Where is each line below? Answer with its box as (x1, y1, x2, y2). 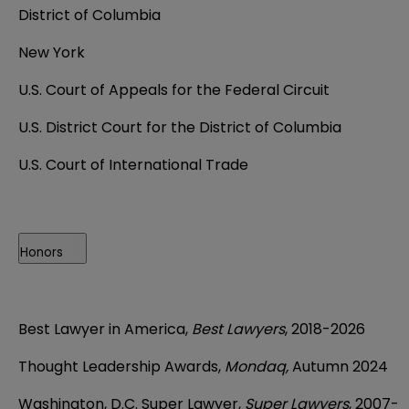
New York (18, 41, 85, 63)
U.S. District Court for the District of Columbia (18, 116, 341, 138)
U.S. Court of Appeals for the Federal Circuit (18, 79, 330, 100)
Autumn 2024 (288, 355, 388, 377)
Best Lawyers (192, 318, 285, 340)
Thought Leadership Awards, (18, 355, 225, 377)
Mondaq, (225, 355, 288, 377)
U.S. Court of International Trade (18, 153, 248, 175)
